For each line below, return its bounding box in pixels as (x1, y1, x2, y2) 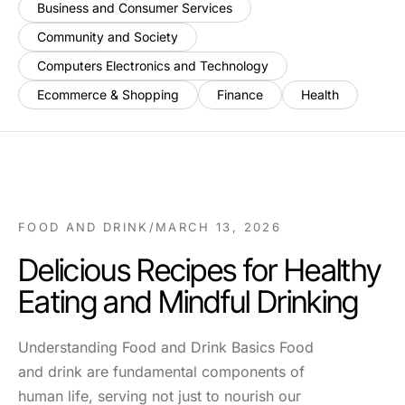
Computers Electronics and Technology (37, 58, 268, 73)
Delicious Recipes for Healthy (18, 251, 381, 288)
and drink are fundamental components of (18, 363, 305, 381)
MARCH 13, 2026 (155, 220, 281, 234)
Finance (217, 87, 263, 102)
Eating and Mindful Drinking (18, 283, 359, 320)
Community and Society (37, 29, 178, 44)
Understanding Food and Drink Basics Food (18, 338, 314, 356)
